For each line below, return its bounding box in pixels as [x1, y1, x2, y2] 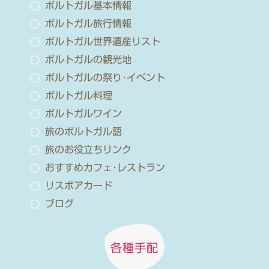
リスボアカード [44, 181, 112, 190]
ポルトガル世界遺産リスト [44, 37, 160, 46]
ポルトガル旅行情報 [44, 19, 131, 28]
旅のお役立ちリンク [44, 145, 131, 154]
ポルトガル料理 [44, 91, 112, 100]
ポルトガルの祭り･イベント [44, 73, 165, 82]
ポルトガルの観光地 [44, 55, 131, 64]
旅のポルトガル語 [44, 127, 122, 136]
